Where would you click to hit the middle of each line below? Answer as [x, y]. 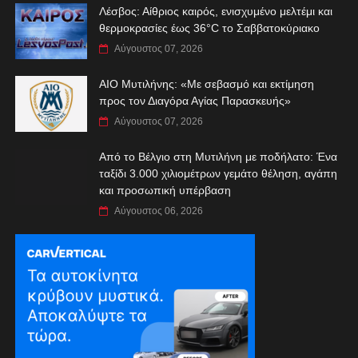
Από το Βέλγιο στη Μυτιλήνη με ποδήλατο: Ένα [218, 156]
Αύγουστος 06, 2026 [158, 211]
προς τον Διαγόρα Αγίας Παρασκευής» [195, 100]
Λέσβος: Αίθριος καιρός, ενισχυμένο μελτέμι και [215, 11]
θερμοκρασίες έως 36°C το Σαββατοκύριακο [209, 28]
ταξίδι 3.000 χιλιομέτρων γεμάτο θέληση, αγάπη [218, 173]
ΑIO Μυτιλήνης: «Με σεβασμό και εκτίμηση [206, 84]
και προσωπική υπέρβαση [165, 190]
